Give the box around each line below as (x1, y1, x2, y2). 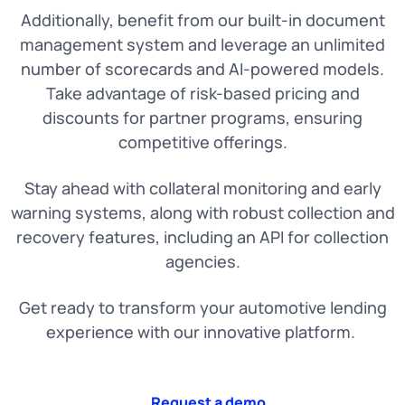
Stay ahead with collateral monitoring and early (24, 177, 381, 200)
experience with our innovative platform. (46, 321, 359, 344)
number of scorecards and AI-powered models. (21, 58, 384, 80)
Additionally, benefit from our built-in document (20, 9, 385, 32)
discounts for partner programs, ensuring (42, 107, 363, 129)
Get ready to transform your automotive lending (18, 297, 387, 319)
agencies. (165, 250, 240, 273)
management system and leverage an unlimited (20, 33, 385, 56)
